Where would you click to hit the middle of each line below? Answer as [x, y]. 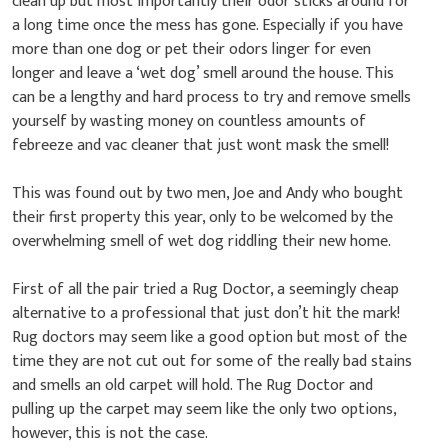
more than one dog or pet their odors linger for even [191, 49]
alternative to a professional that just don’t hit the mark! [206, 313]
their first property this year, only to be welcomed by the [202, 217]
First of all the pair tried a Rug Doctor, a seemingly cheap [205, 289]
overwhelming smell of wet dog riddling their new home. [201, 241]
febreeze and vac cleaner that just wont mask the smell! [200, 145]
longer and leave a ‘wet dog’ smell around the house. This [203, 73]
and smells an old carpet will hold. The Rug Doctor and [192, 385]
